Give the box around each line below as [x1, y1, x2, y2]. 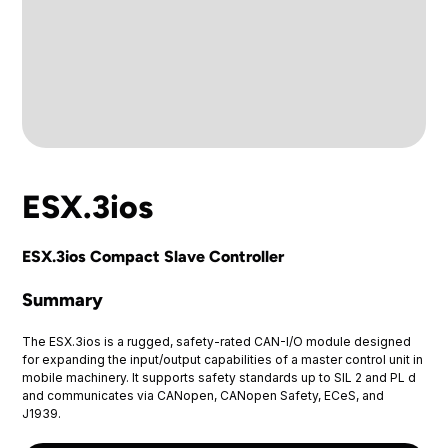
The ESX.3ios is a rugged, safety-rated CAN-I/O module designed [22, 333, 412, 349]
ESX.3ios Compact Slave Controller [22, 246, 285, 266]
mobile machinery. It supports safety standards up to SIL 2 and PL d [22, 369, 417, 385]
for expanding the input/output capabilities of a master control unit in [22, 351, 424, 367]
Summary [22, 288, 104, 311]
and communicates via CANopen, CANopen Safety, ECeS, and [22, 387, 385, 403]
